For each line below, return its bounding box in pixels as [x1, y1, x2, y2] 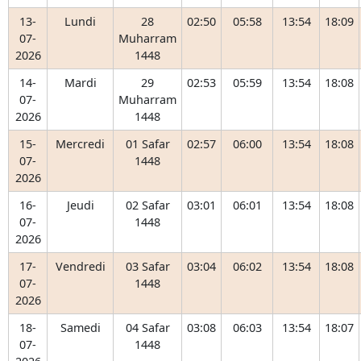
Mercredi [56, 136, 105, 151]
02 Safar [125, 197, 170, 213]
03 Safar [125, 259, 170, 274]
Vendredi [55, 259, 106, 274]
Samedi [60, 320, 101, 335]
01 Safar [125, 136, 170, 151]
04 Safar [125, 320, 170, 335]
